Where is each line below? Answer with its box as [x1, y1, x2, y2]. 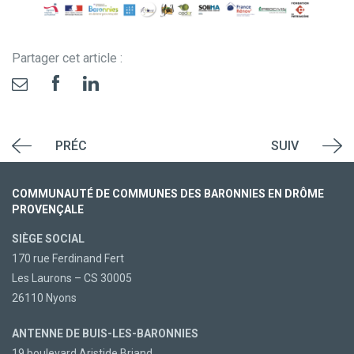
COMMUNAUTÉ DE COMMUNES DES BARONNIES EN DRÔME [12, 187, 324, 201]
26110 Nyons [12, 292, 77, 305]
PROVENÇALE [12, 203, 84, 217]
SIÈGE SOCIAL [12, 232, 85, 246]
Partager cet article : [12, 51, 122, 66]
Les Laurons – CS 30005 [12, 272, 132, 285]
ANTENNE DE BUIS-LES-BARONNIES [12, 327, 198, 341]
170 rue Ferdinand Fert [12, 252, 124, 265]
